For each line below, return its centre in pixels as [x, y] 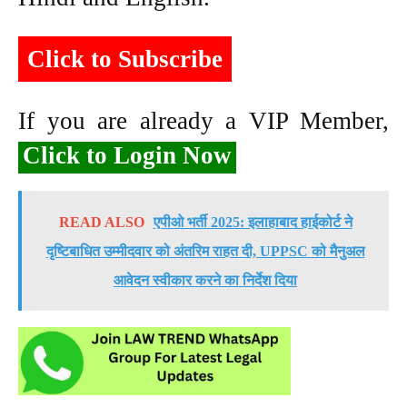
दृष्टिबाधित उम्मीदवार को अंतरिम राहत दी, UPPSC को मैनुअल [205, 251]
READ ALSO [101, 222]
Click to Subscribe [125, 59]
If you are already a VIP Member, [203, 120]
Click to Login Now [127, 155]
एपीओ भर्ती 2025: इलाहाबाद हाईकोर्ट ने [253, 222]
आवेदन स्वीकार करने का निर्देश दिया [205, 280]
